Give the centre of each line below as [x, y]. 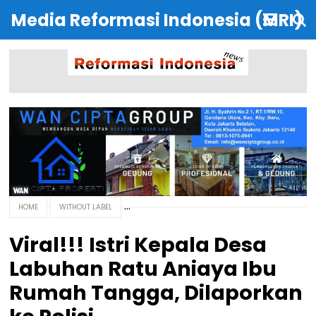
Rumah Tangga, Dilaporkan [156, 292]
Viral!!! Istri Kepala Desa [138, 244]
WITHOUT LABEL [86, 207]
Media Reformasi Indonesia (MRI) [157, 20]
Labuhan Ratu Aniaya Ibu [143, 268]
